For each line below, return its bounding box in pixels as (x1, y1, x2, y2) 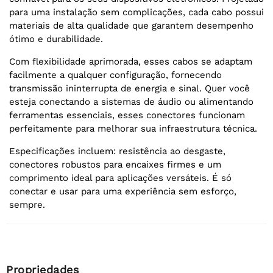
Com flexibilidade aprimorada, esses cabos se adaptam (9, 56, 252, 68)
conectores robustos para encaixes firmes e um (9, 159, 221, 171)
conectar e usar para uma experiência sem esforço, (9, 186, 236, 197)
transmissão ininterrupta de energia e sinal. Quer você (9, 83, 250, 94)
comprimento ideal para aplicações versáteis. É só (9, 172, 232, 184)
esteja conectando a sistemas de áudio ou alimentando (9, 96, 253, 108)
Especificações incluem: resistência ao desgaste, (9, 146, 225, 157)
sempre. (9, 199, 45, 211)
